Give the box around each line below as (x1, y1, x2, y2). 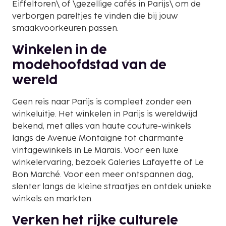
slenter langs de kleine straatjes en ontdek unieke (12, 182, 211, 192)
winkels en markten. (12, 194, 93, 204)
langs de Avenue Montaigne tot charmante (12, 133, 184, 143)
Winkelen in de (12, 44, 107, 56)
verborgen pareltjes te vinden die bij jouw (12, 11, 178, 21)
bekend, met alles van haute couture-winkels (12, 121, 191, 131)
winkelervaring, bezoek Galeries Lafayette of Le (12, 157, 204, 167)
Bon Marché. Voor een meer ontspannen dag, (12, 169, 193, 180)
